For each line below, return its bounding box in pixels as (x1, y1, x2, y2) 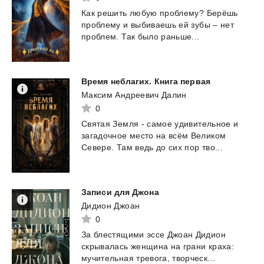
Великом (190, 131, 226, 141)
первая (180, 77, 210, 87)
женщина (130, 242, 169, 252)
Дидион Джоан (81, 201, 140, 211)
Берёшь (206, 8, 238, 18)
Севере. (81, 143, 114, 153)
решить (97, 8, 127, 18)
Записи (81, 187, 112, 197)
